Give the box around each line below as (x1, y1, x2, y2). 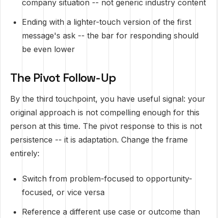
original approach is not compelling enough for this (10, 108, 200, 117)
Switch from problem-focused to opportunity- (22, 174, 192, 183)
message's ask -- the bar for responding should (22, 31, 199, 40)
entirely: (10, 148, 39, 158)
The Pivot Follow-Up (10, 70, 116, 85)
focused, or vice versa (22, 187, 105, 197)
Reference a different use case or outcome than (22, 207, 200, 217)
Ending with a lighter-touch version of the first (22, 17, 191, 27)
